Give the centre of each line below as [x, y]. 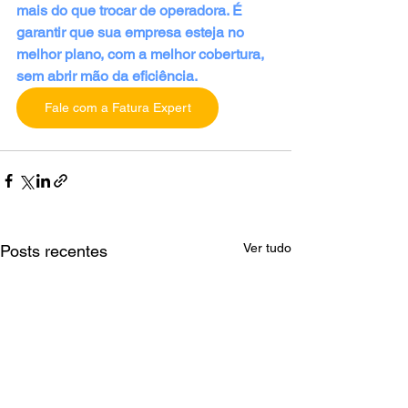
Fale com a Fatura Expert [117, 107]
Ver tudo [267, 247]
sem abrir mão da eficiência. [107, 76]
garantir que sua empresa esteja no [132, 32]
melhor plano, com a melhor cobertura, [142, 54]
